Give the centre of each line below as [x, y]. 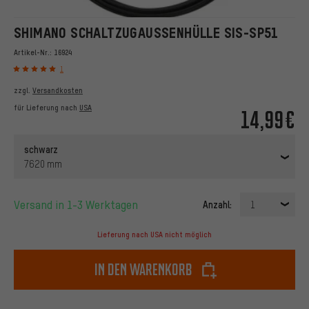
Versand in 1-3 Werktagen [79, 205]
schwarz [41, 149]
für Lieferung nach [47, 108]
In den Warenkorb [143, 270]
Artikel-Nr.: [34, 52]
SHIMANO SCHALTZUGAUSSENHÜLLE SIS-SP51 [146, 33]
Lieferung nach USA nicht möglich [154, 235]
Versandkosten [58, 91]
